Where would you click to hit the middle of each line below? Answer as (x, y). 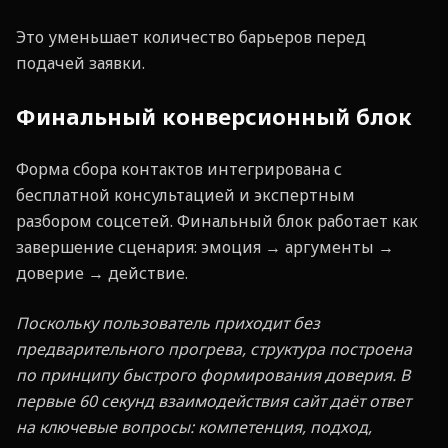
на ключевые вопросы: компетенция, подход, (194, 427)
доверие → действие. (102, 273)
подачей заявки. (80, 63)
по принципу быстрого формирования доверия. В (213, 375)
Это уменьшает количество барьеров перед (191, 37)
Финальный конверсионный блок (214, 116)
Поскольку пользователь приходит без (168, 323)
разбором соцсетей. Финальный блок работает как (217, 221)
